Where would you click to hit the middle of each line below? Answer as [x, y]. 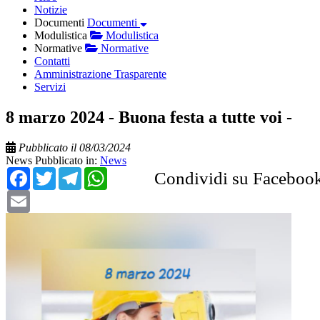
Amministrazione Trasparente [100, 74]
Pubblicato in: [67, 160]
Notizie [51, 9]
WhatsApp [146, 172]
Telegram [115, 172]
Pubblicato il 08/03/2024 [75, 147]
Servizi [50, 86]
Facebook [65, 172]
